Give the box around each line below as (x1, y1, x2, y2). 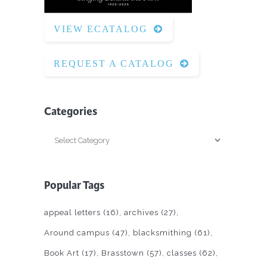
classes (167, 249, 197, 258)
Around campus (44, 228, 110, 238)
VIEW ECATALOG (54, 24, 148, 35)
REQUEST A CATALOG (54, 58, 174, 69)
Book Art (44, 249, 79, 258)
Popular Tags (44, 178, 104, 193)
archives (124, 208, 159, 218)
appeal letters (44, 208, 101, 218)
